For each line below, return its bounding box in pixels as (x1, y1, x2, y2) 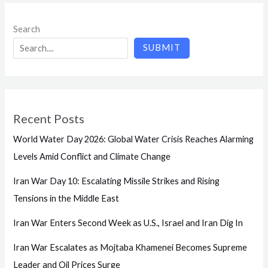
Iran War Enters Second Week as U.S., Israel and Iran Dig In (13, 217, 243, 228)
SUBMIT (143, 42, 181, 53)
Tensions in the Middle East (13, 193, 120, 203)
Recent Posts (13, 111, 85, 126)
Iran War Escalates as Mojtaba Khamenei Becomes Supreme (13, 242, 248, 252)
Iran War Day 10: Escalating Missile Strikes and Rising (13, 175, 220, 186)
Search (13, 24, 41, 35)
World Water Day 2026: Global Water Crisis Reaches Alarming (13, 133, 254, 144)
